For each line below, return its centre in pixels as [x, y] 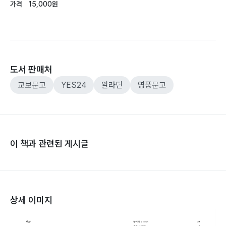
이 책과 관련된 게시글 [49, 144]
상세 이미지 [31, 200]
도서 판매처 [31, 70]
